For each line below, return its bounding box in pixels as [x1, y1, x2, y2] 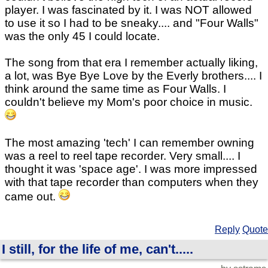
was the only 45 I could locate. [5, 30, 160, 43]
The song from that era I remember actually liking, [5, 56, 258, 69]
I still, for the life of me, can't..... [2, 242, 193, 257]
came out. [5, 190, 59, 203]
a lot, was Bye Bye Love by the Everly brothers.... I [5, 69, 262, 83]
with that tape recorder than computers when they [5, 176, 258, 189]
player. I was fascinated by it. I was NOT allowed [5, 4, 252, 17]
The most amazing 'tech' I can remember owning [5, 136, 254, 150]
